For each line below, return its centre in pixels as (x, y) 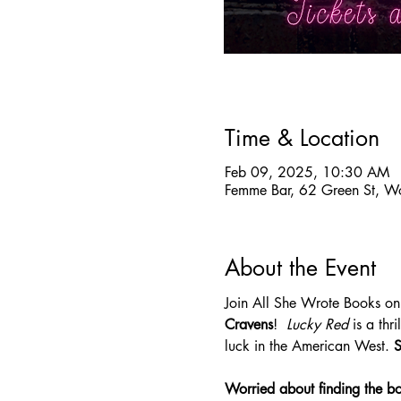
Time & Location (302, 138)
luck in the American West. (309, 346)
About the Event (300, 267)
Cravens (248, 324)
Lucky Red (319, 324)
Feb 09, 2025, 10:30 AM (307, 172)
